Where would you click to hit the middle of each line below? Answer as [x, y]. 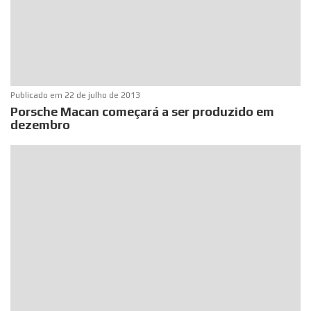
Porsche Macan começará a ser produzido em [143, 111]
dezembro [41, 124]
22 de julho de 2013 [103, 95]
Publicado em [38, 95]
